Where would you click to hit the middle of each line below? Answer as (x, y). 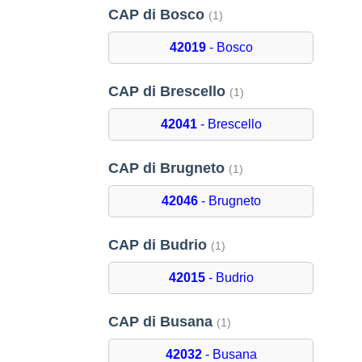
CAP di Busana (163, 322)
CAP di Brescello (169, 92)
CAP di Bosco (159, 15)
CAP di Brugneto (169, 168)
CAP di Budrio (160, 245)
